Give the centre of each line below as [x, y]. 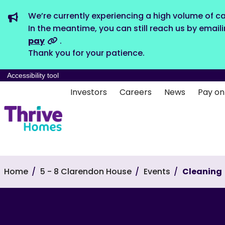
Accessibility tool [33, 75]
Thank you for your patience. [86, 53]
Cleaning [202, 172]
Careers [135, 92]
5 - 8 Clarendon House [86, 172]
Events [157, 172]
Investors [88, 92]
